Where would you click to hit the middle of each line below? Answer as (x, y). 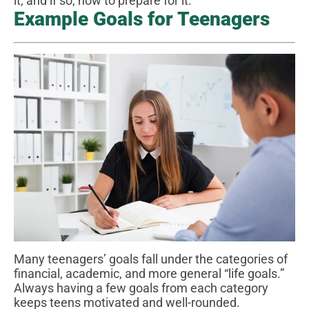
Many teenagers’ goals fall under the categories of (151, 259)
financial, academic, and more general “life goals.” (149, 273)
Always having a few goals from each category (141, 288)
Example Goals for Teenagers (142, 19)
